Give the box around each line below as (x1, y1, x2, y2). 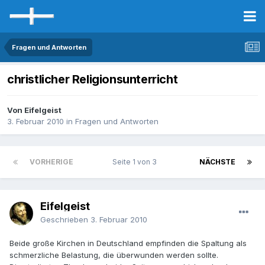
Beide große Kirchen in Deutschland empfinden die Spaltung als (9, 238, 247, 248)
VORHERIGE (30, 157, 73, 167)
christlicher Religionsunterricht (7, 72, 178, 87)
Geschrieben (40, 215, 91, 225)
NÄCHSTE (199, 157, 235, 167)
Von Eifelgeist (7, 105, 62, 115)
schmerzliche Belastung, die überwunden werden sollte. (9, 250, 218, 260)
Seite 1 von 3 (112, 157, 160, 167)
